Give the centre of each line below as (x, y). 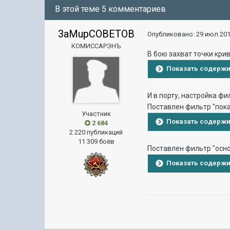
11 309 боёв (96, 141)
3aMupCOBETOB (96, 34)
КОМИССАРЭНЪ (96, 46)
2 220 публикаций (96, 132)
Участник (96, 114)
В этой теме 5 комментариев (111, 9)
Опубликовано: (172, 34)
